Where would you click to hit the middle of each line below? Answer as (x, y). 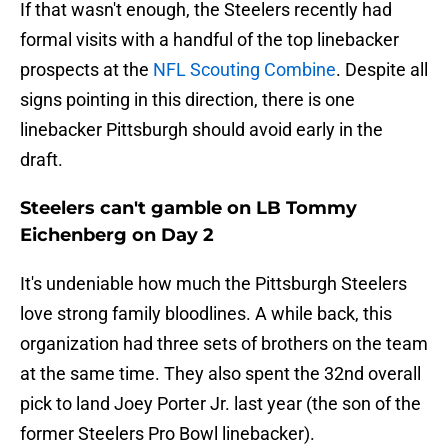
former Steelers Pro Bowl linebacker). (167, 434)
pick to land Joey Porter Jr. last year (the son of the (220, 404)
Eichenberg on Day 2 (117, 235)
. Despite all (382, 70)
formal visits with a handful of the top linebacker (209, 40)
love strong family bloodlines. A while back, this (206, 314)
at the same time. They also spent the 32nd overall (220, 374)
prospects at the (84, 70)
